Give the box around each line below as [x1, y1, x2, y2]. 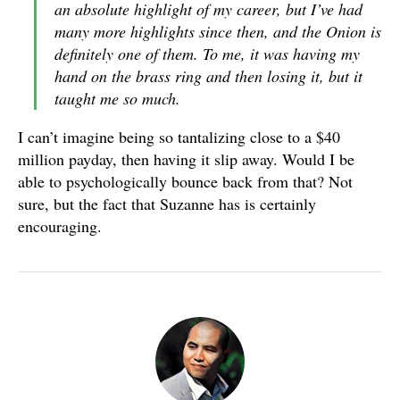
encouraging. [18, 215, 102, 237]
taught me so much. [54, 87, 180, 109]
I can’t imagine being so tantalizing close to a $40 [18, 126, 340, 147]
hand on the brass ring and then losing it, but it [54, 65, 362, 87]
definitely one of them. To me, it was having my [54, 43, 360, 64]
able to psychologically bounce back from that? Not [18, 171, 353, 192]
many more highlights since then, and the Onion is [54, 21, 381, 42]
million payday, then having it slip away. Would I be [18, 148, 354, 170]
